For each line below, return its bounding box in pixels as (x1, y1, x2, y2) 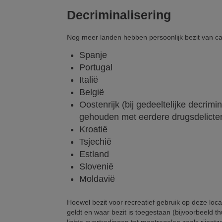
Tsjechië (79, 137, 111, 147)
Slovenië (79, 162, 113, 172)
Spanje (79, 50, 107, 60)
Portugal (79, 62, 112, 73)
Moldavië (79, 174, 115, 184)
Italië (79, 75, 98, 85)
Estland (79, 149, 109, 160)
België (79, 87, 104, 98)
